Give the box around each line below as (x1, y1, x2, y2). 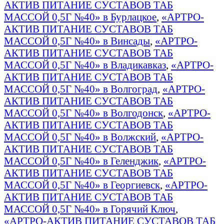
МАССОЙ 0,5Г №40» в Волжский (4, 130, 156, 142)
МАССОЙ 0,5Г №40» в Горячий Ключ (4, 202, 175, 214)
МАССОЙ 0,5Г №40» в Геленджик (4, 154, 158, 166)
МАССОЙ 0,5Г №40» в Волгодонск (4, 106, 163, 118)
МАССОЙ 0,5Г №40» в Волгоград (4, 82, 157, 94)
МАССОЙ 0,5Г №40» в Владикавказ (4, 58, 166, 70)
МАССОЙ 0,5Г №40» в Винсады (4, 34, 150, 46)
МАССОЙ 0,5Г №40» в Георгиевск (4, 178, 160, 190)
